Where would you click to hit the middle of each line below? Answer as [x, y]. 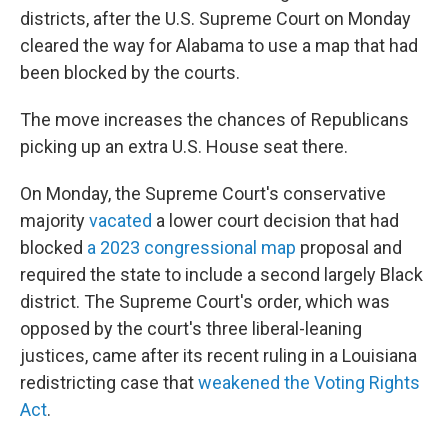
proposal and [349, 247]
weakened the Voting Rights [309, 382]
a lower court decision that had [275, 220]
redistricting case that [109, 382]
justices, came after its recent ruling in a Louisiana [218, 355]
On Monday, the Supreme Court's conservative [203, 193]
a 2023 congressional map [191, 247]
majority [54, 220]
